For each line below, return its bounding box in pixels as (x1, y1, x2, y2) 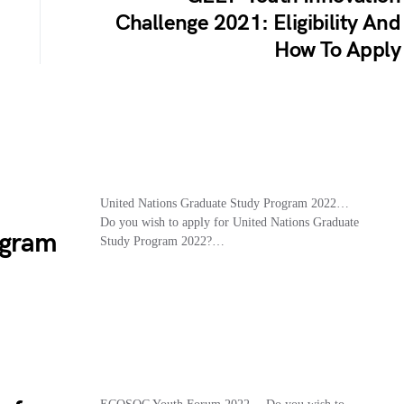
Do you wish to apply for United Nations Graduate (99, 215, 359, 229)
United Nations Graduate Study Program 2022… (99, 196, 349, 210)
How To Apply (274, 36, 400, 63)
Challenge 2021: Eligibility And (115, 9, 400, 36)
